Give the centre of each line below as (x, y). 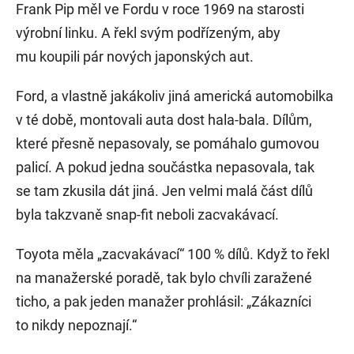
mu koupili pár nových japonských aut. (135, 57)
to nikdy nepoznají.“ (76, 326)
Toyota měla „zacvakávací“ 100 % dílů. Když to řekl (173, 254)
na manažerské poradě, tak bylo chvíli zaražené (164, 278)
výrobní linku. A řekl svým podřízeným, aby (148, 33)
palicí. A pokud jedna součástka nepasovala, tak (165, 168)
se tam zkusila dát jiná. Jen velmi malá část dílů (164, 191)
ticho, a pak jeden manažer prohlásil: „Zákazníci (164, 302)
